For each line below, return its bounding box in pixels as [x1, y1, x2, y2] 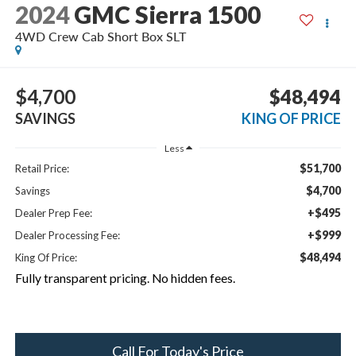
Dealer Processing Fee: [14, 229, 120, 242]
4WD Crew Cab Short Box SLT [14, 29, 186, 44]
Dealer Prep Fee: [14, 207, 92, 220]
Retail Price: [14, 162, 69, 176]
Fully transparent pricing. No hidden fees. [14, 271, 235, 286]
